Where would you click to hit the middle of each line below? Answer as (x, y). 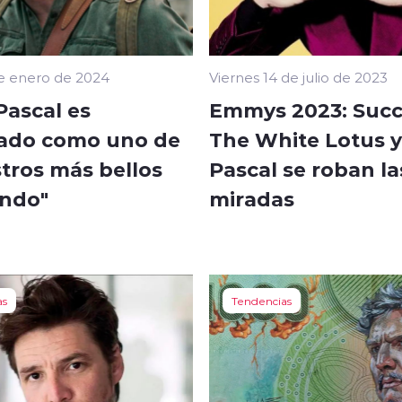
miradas (252, 199)
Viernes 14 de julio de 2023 (298, 78)
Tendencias (262, 301)
